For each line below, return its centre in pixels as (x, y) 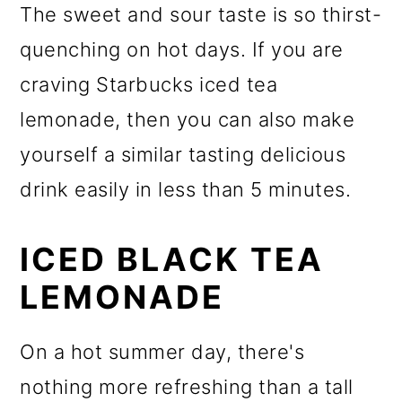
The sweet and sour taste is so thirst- (201, 14)
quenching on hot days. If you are (182, 49)
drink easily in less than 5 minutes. (186, 189)
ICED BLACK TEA (172, 259)
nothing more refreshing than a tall (187, 386)
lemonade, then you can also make (188, 119)
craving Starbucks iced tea (149, 84)
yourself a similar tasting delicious (183, 154)
